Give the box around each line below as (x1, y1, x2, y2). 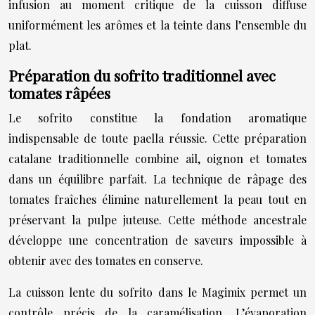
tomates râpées (8, 83, 110, 103)
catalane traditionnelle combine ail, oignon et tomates (8, 151, 307, 166)
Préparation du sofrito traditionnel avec (8, 65, 276, 85)
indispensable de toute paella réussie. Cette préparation (8, 131, 307, 146)
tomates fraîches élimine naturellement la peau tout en (8, 192, 307, 207)
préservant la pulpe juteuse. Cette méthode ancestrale (8, 212, 307, 227)
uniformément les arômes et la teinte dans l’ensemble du (8, 18, 307, 32)
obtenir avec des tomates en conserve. (8, 253, 203, 268)
